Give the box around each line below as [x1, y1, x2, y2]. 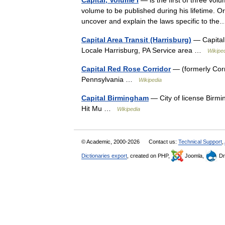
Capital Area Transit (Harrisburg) [81, 36, 191, 44]
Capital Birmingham [81, 94, 149, 102]
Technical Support [178, 139, 222, 145]
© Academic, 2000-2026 [81, 139, 141, 145]
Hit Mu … [81, 104, 117, 113]
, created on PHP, [127, 153, 171, 159]
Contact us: [149, 139, 178, 145]
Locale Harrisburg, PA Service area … [81, 46, 207, 54]
